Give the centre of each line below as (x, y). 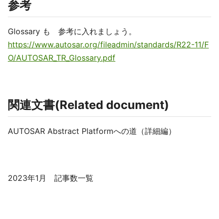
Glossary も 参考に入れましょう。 (72, 31)
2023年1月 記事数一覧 (51, 178)
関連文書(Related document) (88, 105)
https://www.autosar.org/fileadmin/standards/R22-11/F (108, 44)
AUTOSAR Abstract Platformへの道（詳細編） (92, 131)
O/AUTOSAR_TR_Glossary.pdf (62, 58)
